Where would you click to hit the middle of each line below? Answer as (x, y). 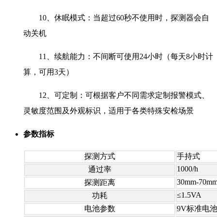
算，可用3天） (48, 72)
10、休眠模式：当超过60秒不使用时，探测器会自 (124, 18)
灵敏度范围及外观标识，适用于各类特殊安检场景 (108, 111)
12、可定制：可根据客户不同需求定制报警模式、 (124, 95)
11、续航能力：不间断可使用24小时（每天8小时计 (126, 57)
